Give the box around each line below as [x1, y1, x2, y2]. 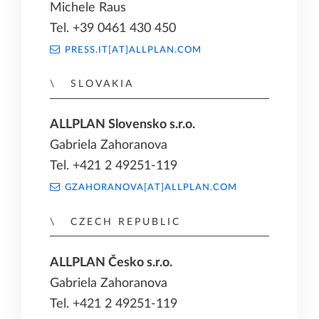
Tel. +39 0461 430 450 [50, 21, 176, 34]
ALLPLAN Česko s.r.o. [50, 256, 172, 268]
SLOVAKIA [70, 78, 134, 90]
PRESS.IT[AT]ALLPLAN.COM [64, 45, 202, 54]
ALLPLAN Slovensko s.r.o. [50, 118, 195, 131]
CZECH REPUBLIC [70, 216, 181, 227]
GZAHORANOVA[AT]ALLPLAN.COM [64, 183, 237, 192]
